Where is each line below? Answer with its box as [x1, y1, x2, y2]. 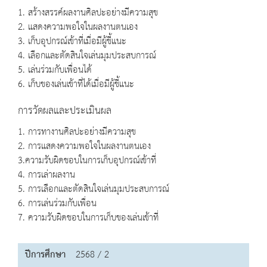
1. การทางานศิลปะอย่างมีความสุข [18, 123, 136, 141]
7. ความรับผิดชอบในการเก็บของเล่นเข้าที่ [18, 209, 159, 227]
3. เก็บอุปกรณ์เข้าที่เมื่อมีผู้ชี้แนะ [18, 33, 126, 51]
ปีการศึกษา [25, 246, 66, 264]
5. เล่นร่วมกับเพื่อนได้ [18, 61, 92, 79]
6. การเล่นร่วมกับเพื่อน [18, 195, 97, 213]
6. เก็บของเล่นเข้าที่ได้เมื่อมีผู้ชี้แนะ [18, 76, 134, 94]
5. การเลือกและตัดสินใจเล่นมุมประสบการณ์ [18, 181, 169, 198]
